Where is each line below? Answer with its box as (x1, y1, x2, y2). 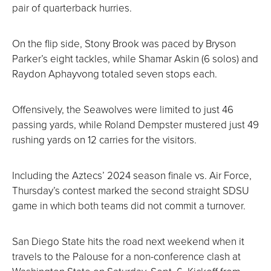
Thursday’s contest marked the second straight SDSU (12, 183, 249, 197)
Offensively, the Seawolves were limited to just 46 (12, 102, 233, 116)
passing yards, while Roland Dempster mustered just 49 (12, 117, 259, 131)
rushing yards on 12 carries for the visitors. (12, 132, 197, 146)
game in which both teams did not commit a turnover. (12, 198, 246, 212)
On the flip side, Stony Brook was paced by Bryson (12, 36, 236, 50)
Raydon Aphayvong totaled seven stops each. (12, 66, 217, 80)
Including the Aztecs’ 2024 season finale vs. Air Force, (12, 168, 252, 182)
